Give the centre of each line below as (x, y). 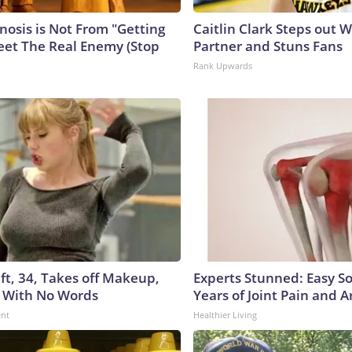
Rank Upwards (223, 65)
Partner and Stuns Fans (268, 46)
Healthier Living (225, 314)
